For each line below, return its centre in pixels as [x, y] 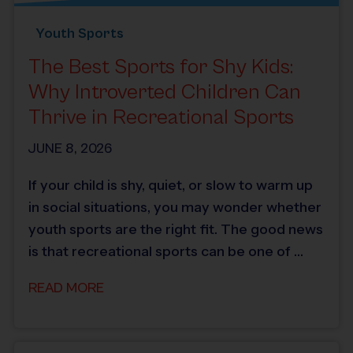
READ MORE [66, 288]
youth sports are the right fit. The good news [176, 229]
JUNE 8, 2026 [71, 148]
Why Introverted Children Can [165, 92]
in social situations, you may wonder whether [175, 207]
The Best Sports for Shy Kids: [161, 67]
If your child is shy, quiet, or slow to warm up [171, 185]
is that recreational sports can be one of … [166, 251]
